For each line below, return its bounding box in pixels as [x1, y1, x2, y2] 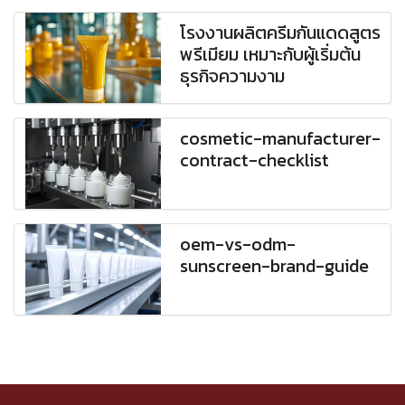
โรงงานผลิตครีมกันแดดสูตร [180, 19, 381, 47]
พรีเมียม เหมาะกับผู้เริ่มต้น [180, 41, 362, 69]
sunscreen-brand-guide [180, 252, 370, 280]
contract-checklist [180, 146, 330, 174]
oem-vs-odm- [180, 231, 297, 259]
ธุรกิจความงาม [180, 62, 286, 90]
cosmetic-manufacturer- [180, 125, 381, 153]
